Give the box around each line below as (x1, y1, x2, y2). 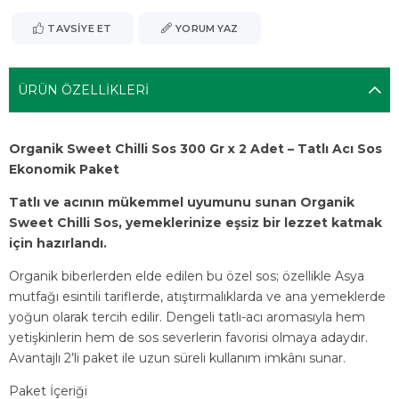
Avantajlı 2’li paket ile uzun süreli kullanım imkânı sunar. (9, 350, 346, 366)
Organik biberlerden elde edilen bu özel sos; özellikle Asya (9, 268, 364, 284)
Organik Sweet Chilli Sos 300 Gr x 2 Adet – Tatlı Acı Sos (9, 141, 382, 157)
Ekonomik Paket (9, 161, 119, 177)
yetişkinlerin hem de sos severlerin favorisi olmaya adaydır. (9, 330, 368, 346)
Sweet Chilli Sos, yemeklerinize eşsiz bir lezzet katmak (9, 215, 382, 231)
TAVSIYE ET (47, 22, 112, 35)
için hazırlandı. (9, 235, 107, 251)
